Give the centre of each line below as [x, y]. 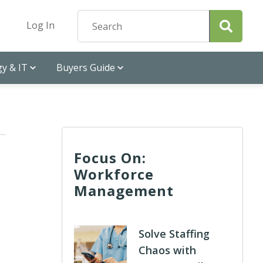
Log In [41, 25]
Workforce [114, 174]
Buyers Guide [86, 68]
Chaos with [167, 250]
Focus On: [110, 158]
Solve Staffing [174, 234]
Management [124, 190]
